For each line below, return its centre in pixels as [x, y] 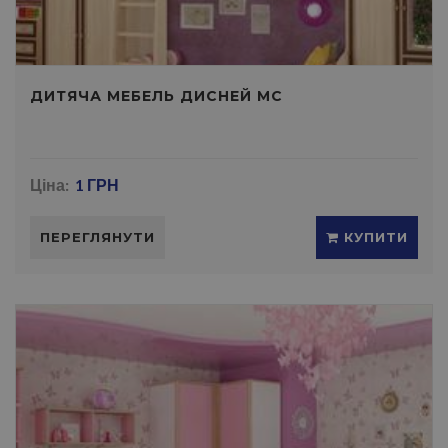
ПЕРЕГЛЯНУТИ [97, 237]
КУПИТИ [373, 237]
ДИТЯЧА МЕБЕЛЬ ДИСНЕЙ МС [156, 96]
